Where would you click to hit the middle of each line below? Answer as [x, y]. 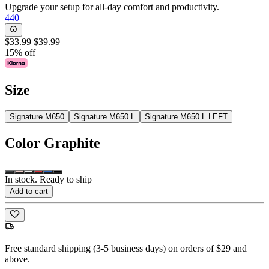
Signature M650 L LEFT [186, 117]
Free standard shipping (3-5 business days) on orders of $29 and [126, 249]
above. [17, 259]
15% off [20, 53]
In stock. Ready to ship [48, 179]
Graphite [72, 143]
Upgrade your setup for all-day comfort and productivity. [112, 7]
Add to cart [29, 191]
